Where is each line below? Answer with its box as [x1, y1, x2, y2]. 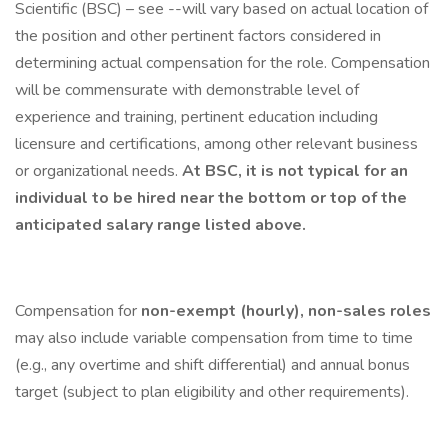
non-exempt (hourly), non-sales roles [141, 300, 431, 322]
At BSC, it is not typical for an [182, 160, 408, 182]
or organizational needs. [15, 160, 182, 182]
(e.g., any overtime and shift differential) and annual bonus [15, 354, 410, 376]
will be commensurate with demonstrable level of [15, 79, 359, 101]
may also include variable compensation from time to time [15, 327, 413, 349]
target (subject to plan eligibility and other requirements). [15, 381, 409, 403]
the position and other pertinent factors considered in [15, 25, 381, 47]
